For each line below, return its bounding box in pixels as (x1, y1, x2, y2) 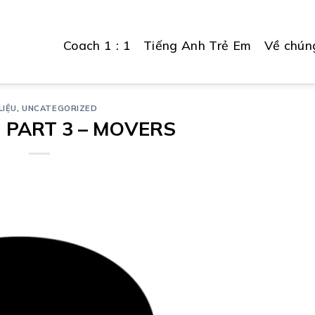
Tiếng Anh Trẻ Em (143, 37, 252, 53)
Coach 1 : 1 (63, 37, 131, 53)
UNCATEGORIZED (22, 103, 98, 113)
